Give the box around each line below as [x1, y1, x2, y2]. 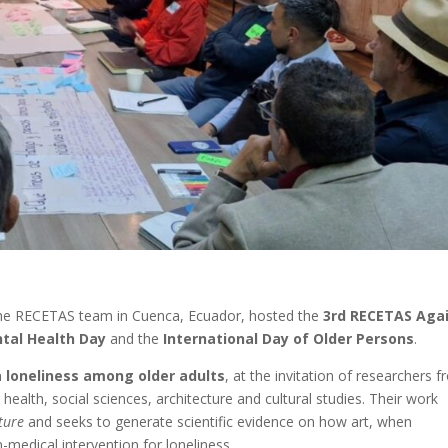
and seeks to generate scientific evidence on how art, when [24, 411, 413, 431]
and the [106, 328, 164, 348]
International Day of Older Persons [163, 328, 415, 348]
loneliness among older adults [6, 365, 226, 385]
